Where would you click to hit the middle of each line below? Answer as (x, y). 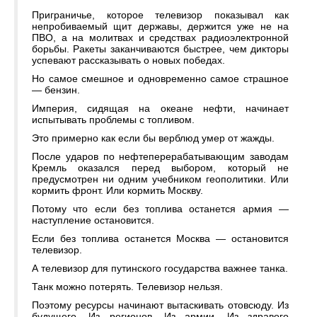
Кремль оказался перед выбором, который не (160, 168)
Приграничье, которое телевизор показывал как (160, 15)
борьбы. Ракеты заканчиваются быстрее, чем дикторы (160, 49)
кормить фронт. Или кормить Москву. (117, 191)
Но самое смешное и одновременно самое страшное (160, 79)
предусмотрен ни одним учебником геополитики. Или (160, 179)
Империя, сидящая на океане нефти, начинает (160, 109)
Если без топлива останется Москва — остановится (160, 239)
